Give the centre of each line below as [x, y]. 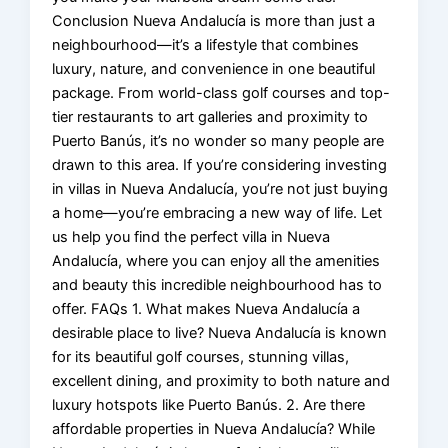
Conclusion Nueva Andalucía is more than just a [214, 20]
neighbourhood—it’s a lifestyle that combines [206, 44]
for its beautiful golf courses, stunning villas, [201, 356]
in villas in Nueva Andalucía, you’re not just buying [220, 188]
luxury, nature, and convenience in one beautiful [214, 68]
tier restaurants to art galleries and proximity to [210, 116]
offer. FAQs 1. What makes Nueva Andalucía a [206, 308]
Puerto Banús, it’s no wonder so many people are [218, 140]
